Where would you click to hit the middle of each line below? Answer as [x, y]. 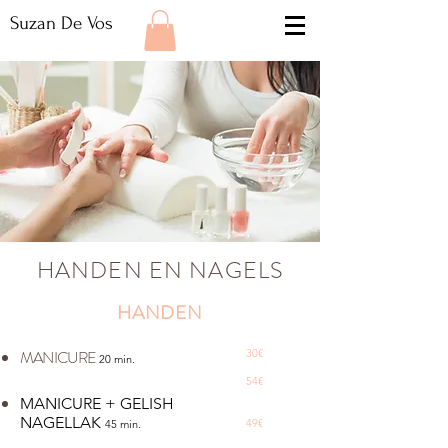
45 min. [123, 424]
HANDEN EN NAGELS [160, 270]
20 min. [116, 359]
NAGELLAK [62, 422]
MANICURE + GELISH [97, 403]
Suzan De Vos [61, 23]
